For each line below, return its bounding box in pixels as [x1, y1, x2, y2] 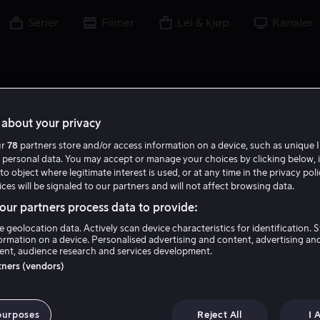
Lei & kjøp [177, 17, 229, 29]
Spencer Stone [62, 246, 258, 276]
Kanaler [272, 17, 313, 29]
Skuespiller [131, 286, 189, 299]
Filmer [101, 17, 134, 29]
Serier [28, 17, 59, 29]
